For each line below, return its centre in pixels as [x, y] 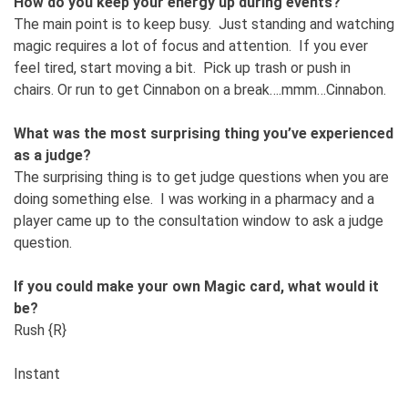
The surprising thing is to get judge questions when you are [201, 177]
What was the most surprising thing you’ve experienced [204, 133]
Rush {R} [40, 330]
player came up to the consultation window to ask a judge [199, 220]
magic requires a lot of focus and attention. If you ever [191, 46]
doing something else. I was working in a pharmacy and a [194, 199]
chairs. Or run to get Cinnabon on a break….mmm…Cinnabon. [200, 89]
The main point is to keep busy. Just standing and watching [204, 24]
